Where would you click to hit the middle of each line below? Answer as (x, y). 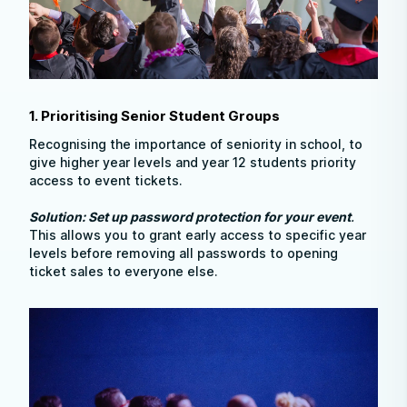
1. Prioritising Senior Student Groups (154, 116)
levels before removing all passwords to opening (184, 253)
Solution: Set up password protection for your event (190, 217)
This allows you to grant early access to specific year (198, 235)
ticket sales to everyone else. (124, 271)
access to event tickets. (106, 180)
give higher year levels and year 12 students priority (193, 162)
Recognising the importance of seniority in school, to (196, 144)
